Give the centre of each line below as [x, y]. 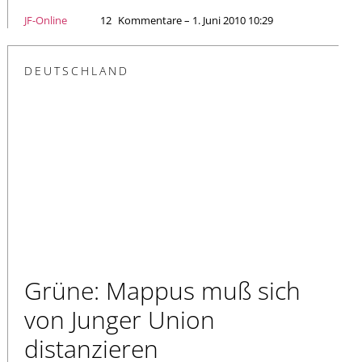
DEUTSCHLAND [77, 70]
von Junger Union [120, 319]
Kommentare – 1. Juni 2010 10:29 [196, 20]
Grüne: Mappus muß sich [162, 290]
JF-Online [46, 20]
